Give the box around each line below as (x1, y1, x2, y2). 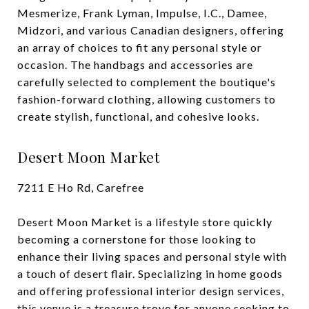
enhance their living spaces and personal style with (17, 250, 287, 263)
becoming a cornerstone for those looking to (17, 232, 257, 246)
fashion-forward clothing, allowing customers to (17, 92, 276, 106)
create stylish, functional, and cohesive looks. (17, 110, 259, 123)
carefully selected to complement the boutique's (17, 75, 276, 88)
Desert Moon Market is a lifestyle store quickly (17, 215, 272, 228)
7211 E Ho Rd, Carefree (17, 181, 144, 194)
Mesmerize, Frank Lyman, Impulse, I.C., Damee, (17, 6, 267, 19)
